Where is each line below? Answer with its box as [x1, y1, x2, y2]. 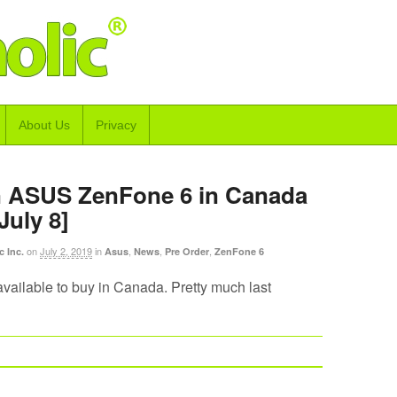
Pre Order [165, 245, 209, 258]
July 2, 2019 [40, 244, 92, 258]
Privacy [96, 118, 136, 132]
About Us [19, 118, 70, 132]
